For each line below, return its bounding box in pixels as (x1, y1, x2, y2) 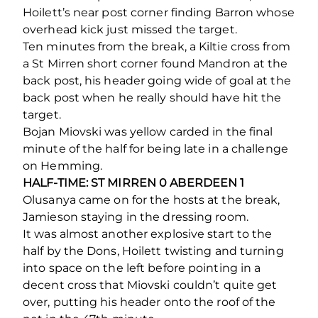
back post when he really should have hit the (23, 90, 282, 104)
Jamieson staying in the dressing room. (23, 209, 248, 224)
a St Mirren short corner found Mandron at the (23, 56, 288, 70)
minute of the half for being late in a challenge (23, 141, 288, 155)
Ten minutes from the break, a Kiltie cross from (23, 39, 290, 53)
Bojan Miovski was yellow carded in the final (23, 124, 273, 138)
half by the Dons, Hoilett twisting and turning (23, 243, 284, 258)
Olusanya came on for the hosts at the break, (23, 192, 280, 207)
